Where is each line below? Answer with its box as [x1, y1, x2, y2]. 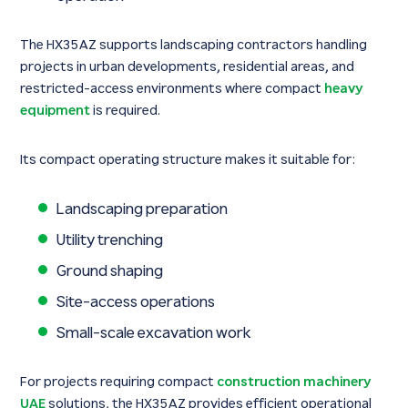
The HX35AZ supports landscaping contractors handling [20, 37, 368, 52]
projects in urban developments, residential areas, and [20, 59, 355, 74]
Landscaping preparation [56, 200, 229, 218]
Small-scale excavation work [56, 324, 252, 342]
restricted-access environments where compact [20, 81, 325, 96]
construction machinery [217, 374, 372, 389]
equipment [20, 103, 91, 117]
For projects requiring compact [20, 374, 218, 389]
